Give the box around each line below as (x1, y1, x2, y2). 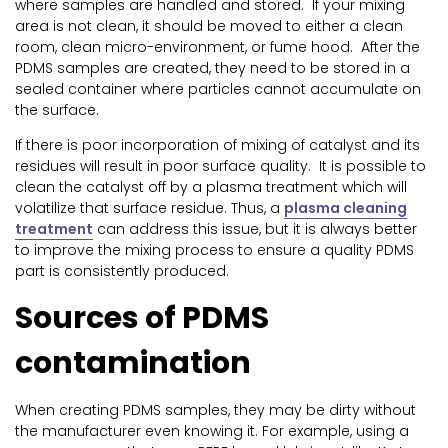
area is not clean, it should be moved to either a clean (15, 16, 403, 37)
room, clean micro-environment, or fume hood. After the (15, 37, 420, 58)
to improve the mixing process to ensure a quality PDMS (15, 240, 414, 261)
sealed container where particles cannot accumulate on (15, 79, 421, 100)
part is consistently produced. (15, 261, 229, 282)
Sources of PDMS (15, 297, 269, 340)
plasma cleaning (284, 198, 407, 219)
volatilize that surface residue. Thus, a (15, 198, 284, 219)
